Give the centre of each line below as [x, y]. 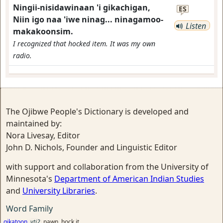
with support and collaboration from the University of [107, 167]
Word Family [29, 209]
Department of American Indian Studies [129, 179]
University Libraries [59, 191]
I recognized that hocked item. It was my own [84, 44]
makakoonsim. [43, 31]
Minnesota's [30, 179]
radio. [22, 56]
